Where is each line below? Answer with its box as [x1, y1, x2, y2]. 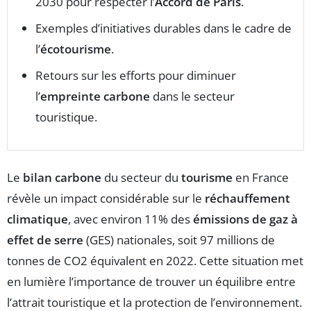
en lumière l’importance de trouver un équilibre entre [7, 274, 296, 290]
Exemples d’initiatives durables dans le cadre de [35, 20, 292, 37]
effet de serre [7, 232, 83, 249]
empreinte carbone [40, 88, 150, 105]
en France [233, 169, 289, 186]
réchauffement [205, 190, 290, 207]
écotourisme [40, 41, 111, 58]
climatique [7, 211, 68, 228]
